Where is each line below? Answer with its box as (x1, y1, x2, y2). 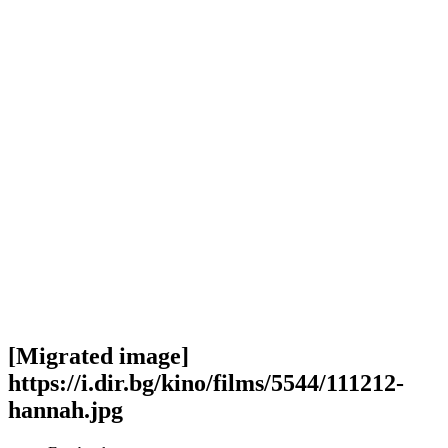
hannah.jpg (8, 396, 123, 423)
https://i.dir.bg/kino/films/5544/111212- (8, 369, 404, 396)
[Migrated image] (8, 342, 189, 369)
